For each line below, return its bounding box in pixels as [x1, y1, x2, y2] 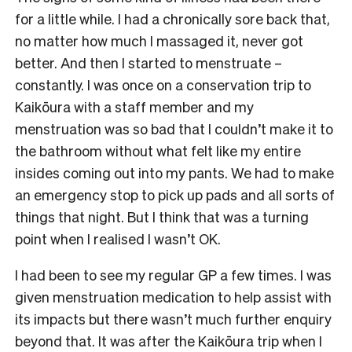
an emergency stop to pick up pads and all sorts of [15, 185, 335, 204]
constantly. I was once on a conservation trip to [15, 75, 311, 94]
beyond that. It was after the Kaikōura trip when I [15, 332, 322, 350]
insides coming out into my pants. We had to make [15, 163, 334, 182]
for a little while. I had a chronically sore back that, [15, 9, 330, 28]
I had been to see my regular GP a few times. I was [15, 266, 332, 284]
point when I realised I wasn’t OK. [15, 229, 221, 248]
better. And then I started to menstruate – [15, 53, 282, 72]
